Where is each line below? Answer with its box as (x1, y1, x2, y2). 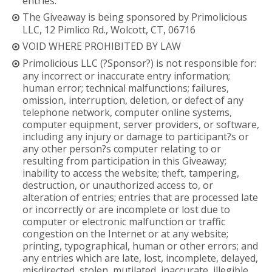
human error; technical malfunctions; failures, (22, 81, 229, 95)
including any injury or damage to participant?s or (22, 129, 250, 143)
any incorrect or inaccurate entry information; (22, 69, 231, 83)
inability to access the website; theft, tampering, (22, 166, 240, 180)
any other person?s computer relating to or (22, 141, 222, 155)
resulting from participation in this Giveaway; (22, 154, 227, 168)
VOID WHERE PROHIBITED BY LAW (22, 39, 182, 53)
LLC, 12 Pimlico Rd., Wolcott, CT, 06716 (22, 22, 196, 36)
